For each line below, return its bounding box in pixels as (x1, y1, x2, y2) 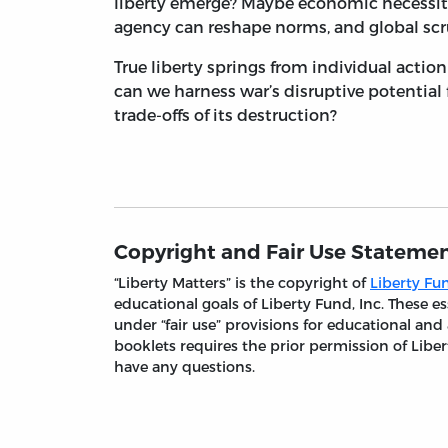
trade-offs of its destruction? (114, 105, 337, 125)
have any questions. (114, 358, 255, 376)
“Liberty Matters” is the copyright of (114, 274, 370, 292)
